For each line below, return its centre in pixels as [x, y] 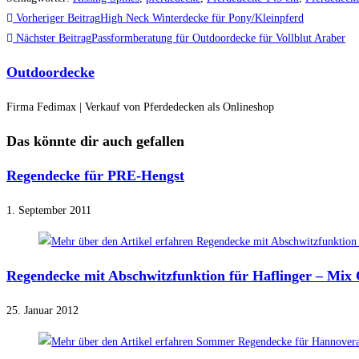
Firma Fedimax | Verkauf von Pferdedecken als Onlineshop [140, 107]
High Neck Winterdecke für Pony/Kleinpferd [202, 18]
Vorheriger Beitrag [56, 18]
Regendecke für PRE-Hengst [95, 176]
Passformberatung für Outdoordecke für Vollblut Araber [218, 38]
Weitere [33, 19]
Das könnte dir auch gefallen [95, 141]
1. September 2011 [49, 211]
